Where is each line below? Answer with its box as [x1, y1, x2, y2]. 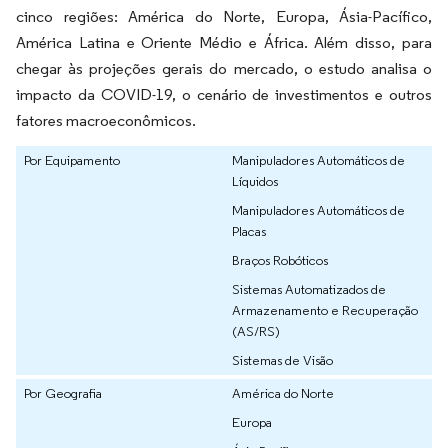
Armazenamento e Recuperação [232, 300, 418, 319]
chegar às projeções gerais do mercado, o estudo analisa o [16, 58, 432, 78]
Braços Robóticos [232, 250, 328, 269]
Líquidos [232, 171, 278, 190]
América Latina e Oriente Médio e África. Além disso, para [16, 32, 432, 52]
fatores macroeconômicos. [16, 110, 196, 130]
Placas [232, 221, 266, 240]
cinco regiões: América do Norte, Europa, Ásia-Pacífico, [16, 6, 432, 26]
